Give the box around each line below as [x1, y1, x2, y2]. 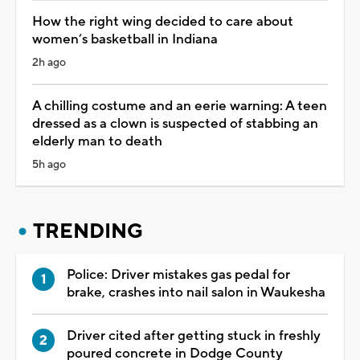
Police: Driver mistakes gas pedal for [67, 266, 290, 284]
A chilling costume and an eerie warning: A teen [32, 97, 327, 116]
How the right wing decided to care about [32, 13, 293, 31]
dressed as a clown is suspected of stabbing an [32, 115, 318, 133]
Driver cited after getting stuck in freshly [67, 327, 321, 346]
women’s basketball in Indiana [32, 31, 218, 49]
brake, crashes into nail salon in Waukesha [67, 284, 325, 302]
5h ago [32, 157, 66, 173]
